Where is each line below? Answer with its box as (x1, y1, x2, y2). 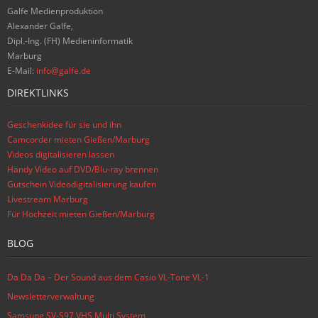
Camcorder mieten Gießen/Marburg (7, 133, 150, 146)
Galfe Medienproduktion (7, 5, 103, 18)
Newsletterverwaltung (7, 290, 94, 303)
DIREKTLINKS (7, 86, 69, 100)
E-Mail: (7, 65, 36, 77)
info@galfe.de (36, 65, 91, 77)
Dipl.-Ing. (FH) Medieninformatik (7, 35, 133, 48)
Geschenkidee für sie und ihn (7, 119, 121, 131)
